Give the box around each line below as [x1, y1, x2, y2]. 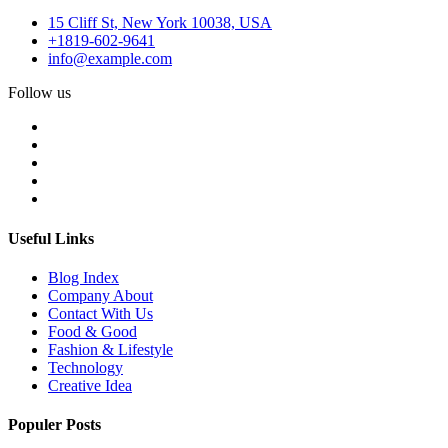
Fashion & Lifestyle [48, 340, 173, 358]
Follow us [8, 84, 71, 102]
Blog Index [48, 268, 119, 286]
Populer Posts [8, 416, 101, 434]
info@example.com [48, 50, 172, 68]
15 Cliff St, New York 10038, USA [48, 14, 272, 32]
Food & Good [48, 322, 137, 340]
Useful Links [8, 229, 94, 247]
